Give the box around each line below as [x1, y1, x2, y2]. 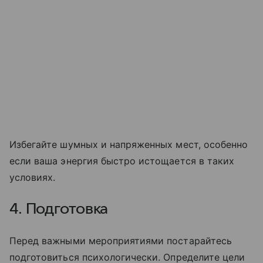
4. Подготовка [9, 200, 109, 217]
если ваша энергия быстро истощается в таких [9, 154, 235, 167]
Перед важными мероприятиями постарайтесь [9, 234, 232, 247]
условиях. [9, 171, 56, 183]
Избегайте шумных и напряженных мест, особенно [9, 138, 248, 150]
